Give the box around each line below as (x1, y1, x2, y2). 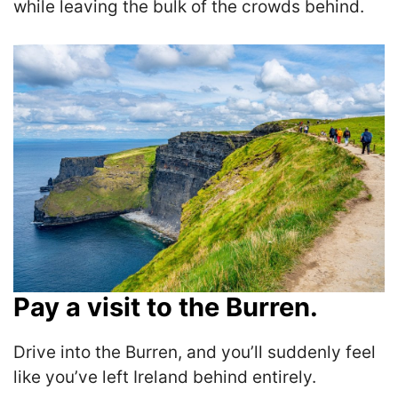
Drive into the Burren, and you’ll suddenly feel (13, 342, 376, 363)
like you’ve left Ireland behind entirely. (13, 367, 316, 388)
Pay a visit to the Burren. (13, 291, 318, 323)
